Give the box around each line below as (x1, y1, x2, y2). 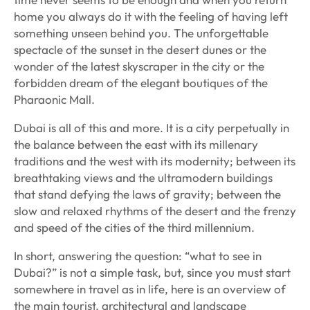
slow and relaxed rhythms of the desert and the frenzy (14, 203, 296, 219)
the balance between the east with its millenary (14, 137, 258, 152)
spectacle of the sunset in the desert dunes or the (14, 42, 266, 57)
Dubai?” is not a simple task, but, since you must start (14, 265, 291, 280)
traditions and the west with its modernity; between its (14, 154, 295, 169)
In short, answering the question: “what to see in (14, 248, 262, 264)
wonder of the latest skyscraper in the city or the (14, 59, 264, 74)
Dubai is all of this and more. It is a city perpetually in (14, 120, 289, 136)
